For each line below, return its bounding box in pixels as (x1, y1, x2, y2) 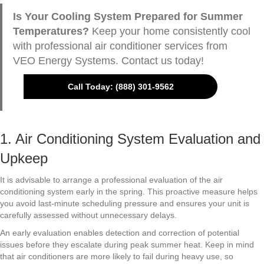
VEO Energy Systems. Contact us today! (12, 54, 204, 67)
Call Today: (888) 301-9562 (67, 81, 174, 91)
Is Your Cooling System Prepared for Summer (12, 10, 243, 22)
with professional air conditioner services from (12, 39, 227, 52)
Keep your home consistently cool (91, 25, 250, 37)
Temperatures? (12, 25, 92, 37)
